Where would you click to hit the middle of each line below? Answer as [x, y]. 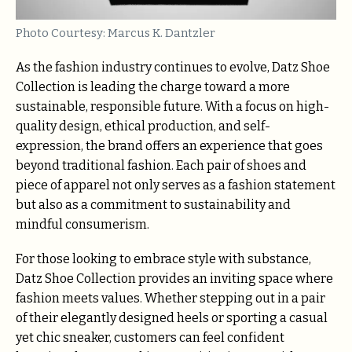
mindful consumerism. [82, 225]
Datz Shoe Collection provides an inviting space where [174, 279]
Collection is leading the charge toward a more [153, 87]
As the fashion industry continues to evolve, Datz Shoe [173, 68]
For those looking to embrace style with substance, [163, 259]
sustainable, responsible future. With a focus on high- [172, 107]
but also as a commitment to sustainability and [153, 205]
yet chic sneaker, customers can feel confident [150, 338]
